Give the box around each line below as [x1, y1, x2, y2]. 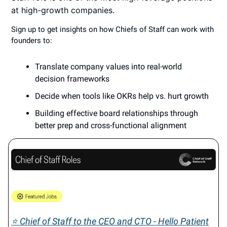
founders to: [11, 36, 52, 46]
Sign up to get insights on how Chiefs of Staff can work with [11, 25, 214, 34]
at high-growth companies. [11, 5, 117, 16]
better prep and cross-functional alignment [35, 121, 186, 131]
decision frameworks [35, 74, 109, 84]
